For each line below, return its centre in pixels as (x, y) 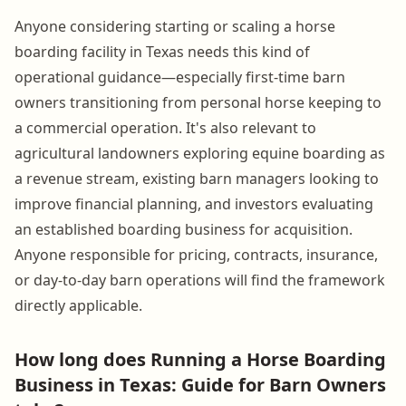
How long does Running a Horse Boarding (200, 359)
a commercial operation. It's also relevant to (165, 127)
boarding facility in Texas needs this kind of (162, 51)
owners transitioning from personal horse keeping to (198, 102)
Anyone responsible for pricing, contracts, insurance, (196, 254)
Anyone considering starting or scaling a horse (175, 26)
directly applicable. (78, 305)
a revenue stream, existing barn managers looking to (197, 178)
